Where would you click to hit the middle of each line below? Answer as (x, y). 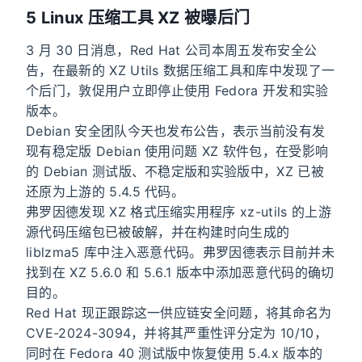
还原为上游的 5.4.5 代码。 (105, 191)
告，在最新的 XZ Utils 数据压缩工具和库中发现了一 (181, 70)
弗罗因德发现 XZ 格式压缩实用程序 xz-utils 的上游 (179, 211)
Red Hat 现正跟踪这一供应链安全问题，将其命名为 (179, 312)
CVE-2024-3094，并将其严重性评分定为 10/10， (177, 333)
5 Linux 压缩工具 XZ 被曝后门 (138, 17)
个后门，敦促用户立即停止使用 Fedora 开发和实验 (177, 90)
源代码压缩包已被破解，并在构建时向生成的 (158, 232)
